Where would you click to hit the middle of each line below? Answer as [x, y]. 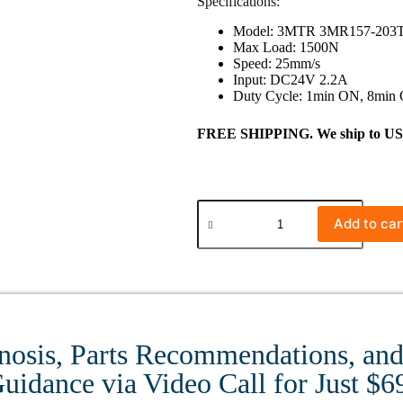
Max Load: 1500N [287, 47]
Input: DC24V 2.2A [291, 79]
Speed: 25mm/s [277, 63]
